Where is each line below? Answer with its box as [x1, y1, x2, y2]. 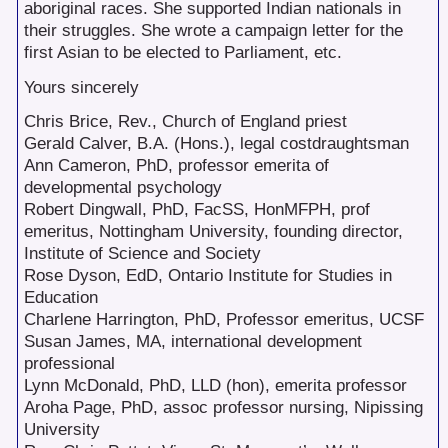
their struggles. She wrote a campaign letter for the [23, 21, 403, 41]
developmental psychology [23, 178, 222, 198]
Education [23, 288, 98, 308]
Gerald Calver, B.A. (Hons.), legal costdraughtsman [23, 134, 409, 154]
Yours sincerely [23, 77, 139, 97]
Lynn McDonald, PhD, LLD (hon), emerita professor [23, 376, 407, 396]
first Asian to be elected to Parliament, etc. [23, 43, 342, 63]
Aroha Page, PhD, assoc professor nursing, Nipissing [23, 398, 423, 418]
